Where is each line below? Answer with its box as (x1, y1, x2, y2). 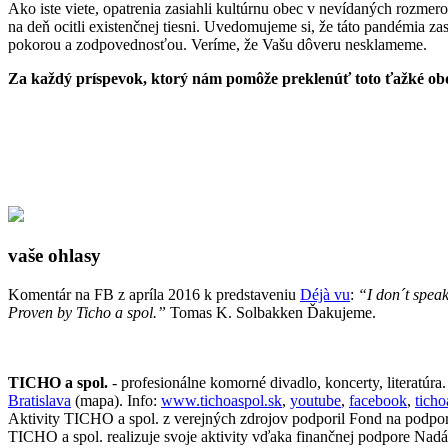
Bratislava (8, 391, 71, 409)
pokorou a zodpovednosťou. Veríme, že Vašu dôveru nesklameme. (8, 36, 427, 54)
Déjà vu (300, 285, 350, 303)
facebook (349, 391, 407, 409)
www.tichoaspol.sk (161, 391, 282, 409)
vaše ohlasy (8, 245, 101, 267)
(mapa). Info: (71, 391, 161, 409)
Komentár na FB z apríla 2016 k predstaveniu (8, 285, 300, 303)
